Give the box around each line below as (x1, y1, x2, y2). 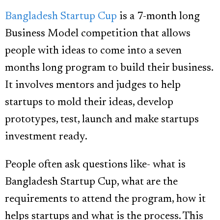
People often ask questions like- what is (5, 160, 186, 171)
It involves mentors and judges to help (5, 80, 181, 91)
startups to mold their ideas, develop (5, 97, 173, 109)
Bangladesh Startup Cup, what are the (5, 177, 178, 188)
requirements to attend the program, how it (5, 194, 206, 205)
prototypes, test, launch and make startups (5, 114, 199, 126)
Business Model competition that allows (5, 28, 191, 40)
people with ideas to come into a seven (5, 46, 182, 57)
